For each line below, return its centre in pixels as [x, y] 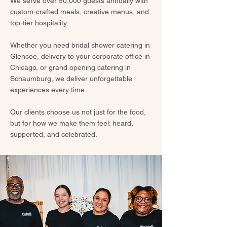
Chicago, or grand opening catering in [70, 67]
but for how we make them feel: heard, [72, 123]
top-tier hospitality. [40, 23]
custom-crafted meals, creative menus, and [80, 12]
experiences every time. [49, 90]
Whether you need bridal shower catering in [80, 45]
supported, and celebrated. [55, 134]
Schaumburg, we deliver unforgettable [71, 79]
